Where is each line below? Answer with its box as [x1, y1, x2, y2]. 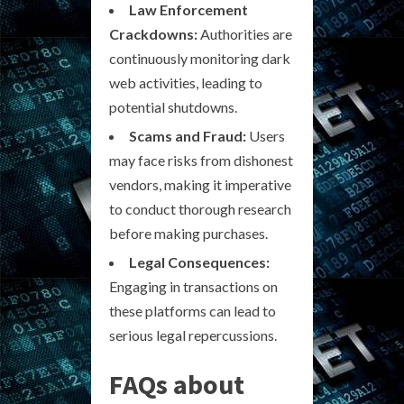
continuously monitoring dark [109, 49, 290, 67]
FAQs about [109, 366, 244, 401]
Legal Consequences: [129, 252, 270, 271]
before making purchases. [109, 224, 268, 242]
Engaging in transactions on [109, 277, 278, 295]
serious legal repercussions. [109, 326, 277, 344]
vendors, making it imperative [109, 175, 291, 193]
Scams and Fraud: [129, 126, 246, 144]
